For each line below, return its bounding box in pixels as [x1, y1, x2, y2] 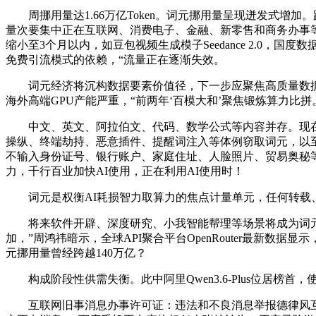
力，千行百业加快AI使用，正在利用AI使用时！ [6, 165, 244, 178]
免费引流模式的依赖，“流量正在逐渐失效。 [6, 54, 225, 66]
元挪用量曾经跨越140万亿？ [6, 247, 147, 260]
